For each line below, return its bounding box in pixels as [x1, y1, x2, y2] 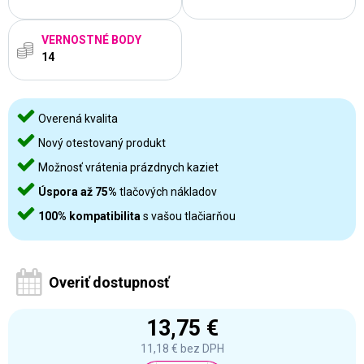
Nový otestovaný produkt [36, 136, 166, 149]
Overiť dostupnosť [49, 274, 169, 291]
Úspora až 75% [38, 185, 117, 198]
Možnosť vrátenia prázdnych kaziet [36, 161, 219, 174]
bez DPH [177, 342, 224, 355]
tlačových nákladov [117, 185, 217, 198]
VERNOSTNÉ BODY [41, 32, 141, 46]
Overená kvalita [36, 112, 118, 125]
